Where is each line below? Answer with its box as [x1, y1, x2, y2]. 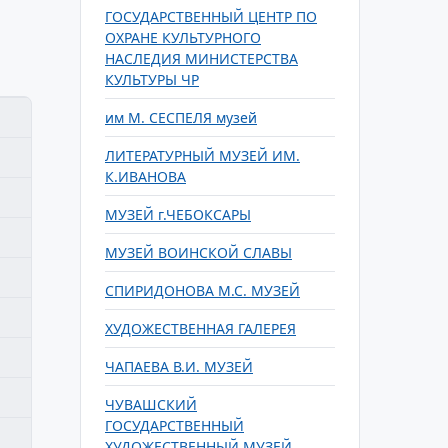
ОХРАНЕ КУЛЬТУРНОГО [105, 28, 261, 47]
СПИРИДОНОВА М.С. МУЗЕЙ [105, 281, 300, 300]
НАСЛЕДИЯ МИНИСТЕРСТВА [105, 49, 298, 68]
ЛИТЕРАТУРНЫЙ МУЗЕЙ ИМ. [105, 146, 300, 165]
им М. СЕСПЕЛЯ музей [105, 108, 257, 127]
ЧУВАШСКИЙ [105, 395, 197, 414]
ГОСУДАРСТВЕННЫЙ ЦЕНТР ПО [105, 7, 317, 26]
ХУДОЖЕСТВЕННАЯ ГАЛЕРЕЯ [105, 319, 296, 338]
